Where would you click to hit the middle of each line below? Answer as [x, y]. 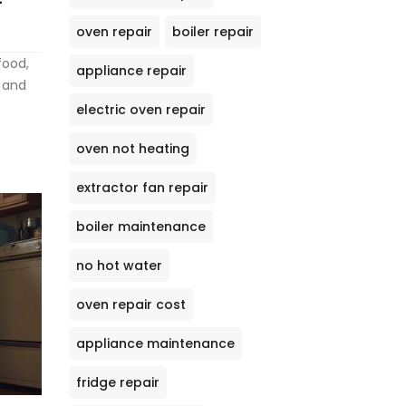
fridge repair [118, 382]
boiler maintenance [141, 226]
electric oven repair [141, 109]
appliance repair [131, 70]
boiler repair [213, 31]
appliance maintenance [155, 343]
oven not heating [133, 148]
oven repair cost [131, 304]
